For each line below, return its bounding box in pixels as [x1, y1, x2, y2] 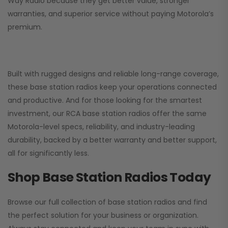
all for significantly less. [8, 148, 89, 159]
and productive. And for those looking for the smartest [8, 95, 202, 106]
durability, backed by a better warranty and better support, [8, 135, 217, 146]
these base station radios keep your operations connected [8, 82, 217, 93]
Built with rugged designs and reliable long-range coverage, [8, 69, 219, 79]
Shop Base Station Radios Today [8, 168, 211, 187]
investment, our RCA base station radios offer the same [8, 108, 207, 119]
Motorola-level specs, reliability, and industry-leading [8, 122, 195, 132]
